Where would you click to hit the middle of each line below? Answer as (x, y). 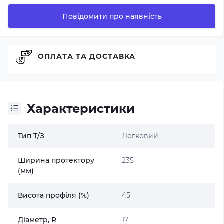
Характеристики (81, 108)
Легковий (140, 136)
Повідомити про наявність (112, 16)
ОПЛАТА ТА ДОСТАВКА (87, 56)
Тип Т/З (31, 136)
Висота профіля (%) (54, 195)
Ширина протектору (56, 160)
